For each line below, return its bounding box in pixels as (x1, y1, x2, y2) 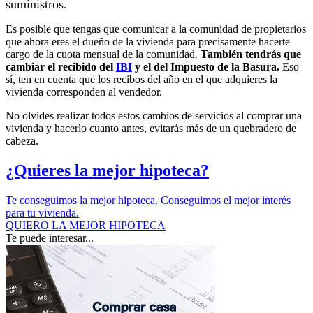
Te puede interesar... (6, 231, 94, 244)
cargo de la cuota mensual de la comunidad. (6, 48, 201, 60)
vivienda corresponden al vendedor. (6, 86, 162, 98)
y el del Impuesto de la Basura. (132, 61, 279, 73)
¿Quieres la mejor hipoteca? (6, 161, 209, 180)
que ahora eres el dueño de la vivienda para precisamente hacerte (6, 36, 290, 48)
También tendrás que (201, 48, 301, 60)
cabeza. (6, 135, 38, 147)
